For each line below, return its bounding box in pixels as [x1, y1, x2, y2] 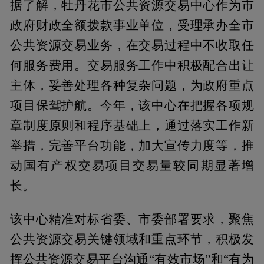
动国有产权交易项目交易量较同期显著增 [10, 159, 254, 172]
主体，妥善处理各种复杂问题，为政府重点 [10, 78, 254, 92]
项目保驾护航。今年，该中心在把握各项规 [10, 98, 254, 112]
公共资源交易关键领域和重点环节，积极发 [10, 232, 254, 246]
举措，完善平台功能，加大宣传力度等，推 [10, 138, 254, 152]
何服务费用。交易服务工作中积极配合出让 [10, 58, 254, 72]
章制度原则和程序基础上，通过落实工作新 [10, 118, 254, 132]
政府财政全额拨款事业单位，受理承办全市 [10, 18, 254, 32]
